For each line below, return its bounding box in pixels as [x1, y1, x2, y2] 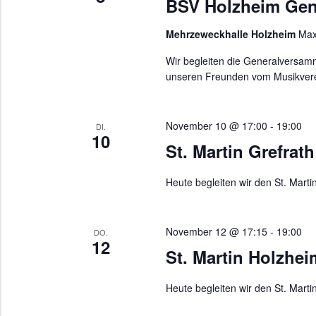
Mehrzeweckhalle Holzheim [165, 26, 298, 41]
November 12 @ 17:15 [165, 224, 267, 238]
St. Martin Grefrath [165, 138, 315, 163]
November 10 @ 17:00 [165, 118, 267, 133]
